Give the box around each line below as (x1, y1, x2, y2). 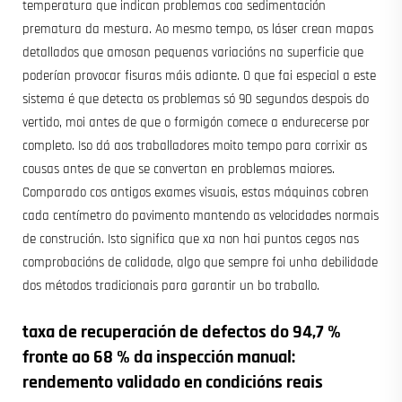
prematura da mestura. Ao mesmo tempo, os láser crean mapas (22, 20, 373, 38)
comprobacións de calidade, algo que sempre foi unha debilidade (22, 253, 378, 271)
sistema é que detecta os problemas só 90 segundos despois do (22, 90, 369, 108)
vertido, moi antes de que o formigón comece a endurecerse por (22, 113, 370, 131)
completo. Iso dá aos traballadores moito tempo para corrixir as (22, 136, 367, 154)
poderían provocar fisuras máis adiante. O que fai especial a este (22, 66, 376, 84)
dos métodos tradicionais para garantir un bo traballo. (22, 276, 319, 294)
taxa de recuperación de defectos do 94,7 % (22, 319, 341, 344)
